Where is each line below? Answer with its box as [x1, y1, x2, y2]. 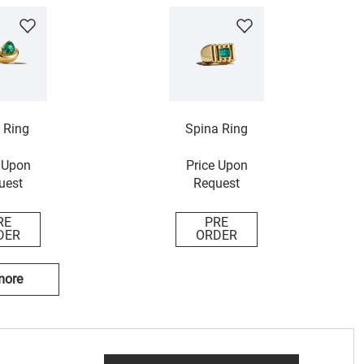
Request [193, 175, 240, 192]
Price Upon [185, 158, 248, 174]
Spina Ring [185, 121, 249, 137]
